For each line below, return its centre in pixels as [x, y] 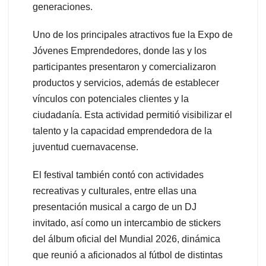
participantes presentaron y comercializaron [124, 66]
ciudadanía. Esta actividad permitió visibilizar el [132, 115]
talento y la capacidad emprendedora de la [122, 131]
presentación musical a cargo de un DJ [115, 207]
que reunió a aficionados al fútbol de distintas [128, 255]
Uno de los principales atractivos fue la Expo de [133, 34]
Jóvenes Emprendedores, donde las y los [120, 50]
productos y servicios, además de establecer [126, 83]
